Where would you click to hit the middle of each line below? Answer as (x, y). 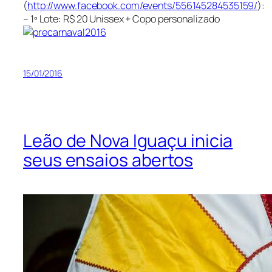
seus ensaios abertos (108, 160)
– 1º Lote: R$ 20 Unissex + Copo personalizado (121, 19)
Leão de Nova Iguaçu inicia (128, 140)
